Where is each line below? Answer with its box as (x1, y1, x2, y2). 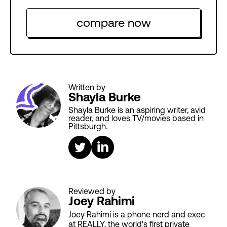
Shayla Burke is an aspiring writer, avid (68, 105, 206, 115)
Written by (68, 83, 105, 92)
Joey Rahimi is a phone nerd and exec (68, 210, 205, 219)
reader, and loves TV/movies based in (68, 113, 204, 123)
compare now (76, 16, 151, 30)
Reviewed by (68, 186, 116, 196)
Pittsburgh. (68, 122, 107, 131)
